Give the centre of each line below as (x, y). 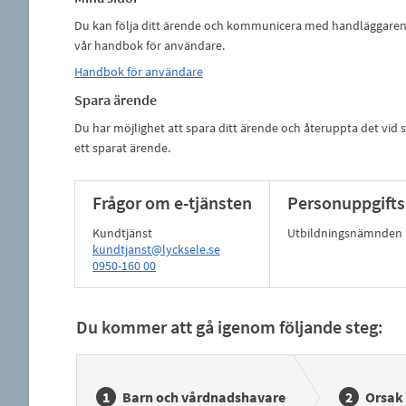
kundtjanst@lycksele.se (156, 249)
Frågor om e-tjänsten (172, 203)
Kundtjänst (122, 233)
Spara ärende (115, 100)
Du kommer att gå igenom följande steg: (229, 327)
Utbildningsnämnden (344, 233)
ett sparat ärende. (123, 148)
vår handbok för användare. (150, 45)
